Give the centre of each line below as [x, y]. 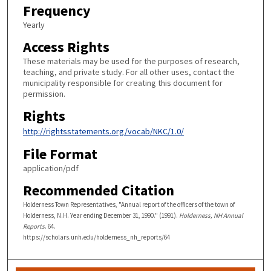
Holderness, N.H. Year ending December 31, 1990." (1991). [101, 215]
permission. [44, 94]
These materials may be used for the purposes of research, [131, 61]
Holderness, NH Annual [211, 215]
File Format [60, 154]
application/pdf [51, 168]
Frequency [57, 11]
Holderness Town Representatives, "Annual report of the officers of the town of [129, 204]
